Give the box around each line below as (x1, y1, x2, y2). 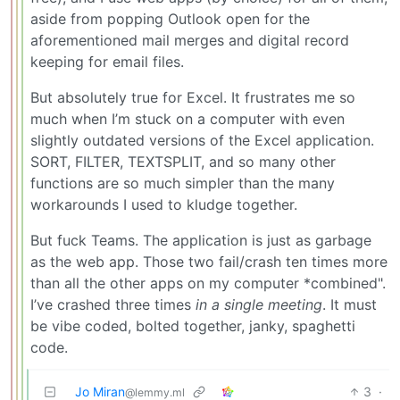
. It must (322, 295, 377, 313)
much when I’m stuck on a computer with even (30, 109, 345, 128)
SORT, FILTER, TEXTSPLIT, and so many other (30, 152, 336, 171)
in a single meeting (196, 295, 322, 313)
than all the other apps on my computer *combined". (30, 273, 386, 292)
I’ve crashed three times (30, 295, 196, 313)
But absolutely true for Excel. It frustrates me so (30, 87, 355, 106)
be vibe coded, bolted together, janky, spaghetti (30, 316, 355, 335)
